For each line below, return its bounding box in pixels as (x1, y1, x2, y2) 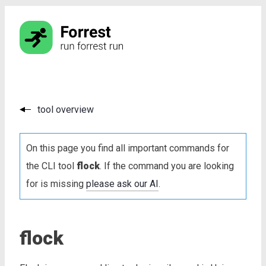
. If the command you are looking (100, 160, 234, 172)
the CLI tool (26, 160, 77, 172)
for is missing (26, 178, 86, 189)
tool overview (37, 103, 94, 115)
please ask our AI (86, 178, 159, 189)
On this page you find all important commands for (26, 142, 229, 154)
